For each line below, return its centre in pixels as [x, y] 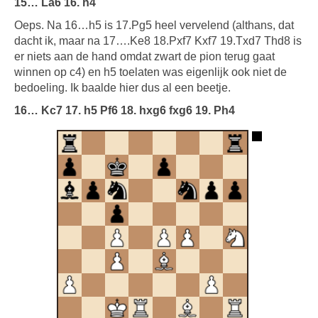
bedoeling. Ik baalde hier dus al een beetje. [122, 88]
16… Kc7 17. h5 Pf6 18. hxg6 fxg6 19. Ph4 [125, 110]
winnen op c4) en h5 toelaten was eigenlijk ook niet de [150, 72]
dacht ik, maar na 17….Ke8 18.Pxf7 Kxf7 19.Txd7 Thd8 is [158, 41]
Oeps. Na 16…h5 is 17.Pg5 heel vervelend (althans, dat [154, 25]
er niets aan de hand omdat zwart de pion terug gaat [144, 56]
